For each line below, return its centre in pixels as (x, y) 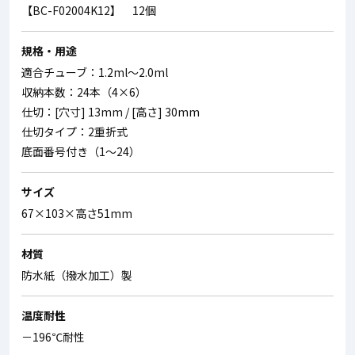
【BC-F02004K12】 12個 (89, 11)
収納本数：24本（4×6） (84, 92)
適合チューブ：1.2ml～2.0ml (95, 73)
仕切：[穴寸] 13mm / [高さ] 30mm (111, 112)
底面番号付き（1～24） (81, 152)
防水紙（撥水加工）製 (77, 275)
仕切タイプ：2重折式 (74, 132)
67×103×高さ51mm (77, 214)
